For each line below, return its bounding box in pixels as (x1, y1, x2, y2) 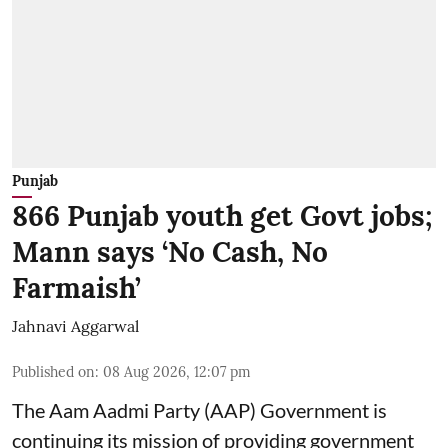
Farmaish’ (12, 269, 141, 306)
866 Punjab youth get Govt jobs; (12, 197, 432, 234)
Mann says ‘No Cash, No (12, 233, 328, 270)
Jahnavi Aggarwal (12, 315, 139, 336)
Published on (12, 362, 95, 381)
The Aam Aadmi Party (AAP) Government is (12, 397, 387, 422)
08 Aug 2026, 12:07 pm (103, 362, 251, 381)
